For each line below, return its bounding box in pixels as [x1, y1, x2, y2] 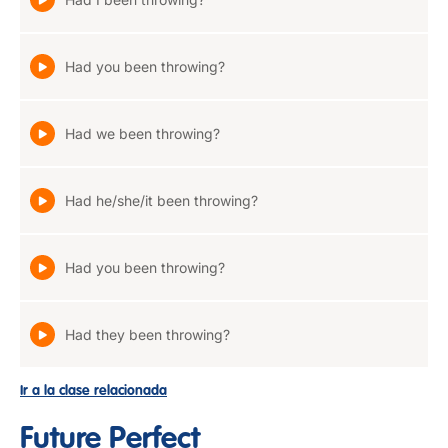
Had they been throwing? [65, 326, 230, 343]
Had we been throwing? [65, 125, 220, 142]
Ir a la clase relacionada [20, 384, 167, 398]
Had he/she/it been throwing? [65, 192, 258, 209]
